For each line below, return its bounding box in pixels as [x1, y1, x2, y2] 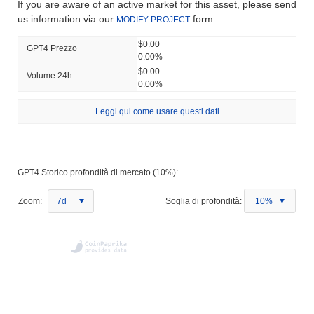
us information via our [18, 13, 116, 25]
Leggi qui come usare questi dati [95, 106, 219, 116]
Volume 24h [27, 70, 72, 81]
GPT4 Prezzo [27, 43, 77, 53]
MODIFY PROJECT [116, 14, 190, 25]
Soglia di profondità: [165, 196, 242, 206]
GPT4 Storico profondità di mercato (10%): [18, 167, 178, 177]
